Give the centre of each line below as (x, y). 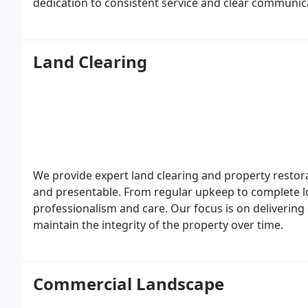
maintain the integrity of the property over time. (158, 225)
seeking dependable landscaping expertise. (145, 19)
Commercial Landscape (129, 284)
